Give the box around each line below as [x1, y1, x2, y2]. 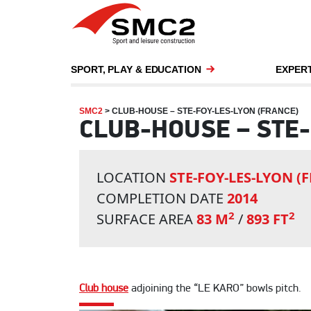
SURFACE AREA [96, 210, 196, 229]
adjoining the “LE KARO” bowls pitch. [128, 283, 301, 295]
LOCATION [96, 168, 169, 187]
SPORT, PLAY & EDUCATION [71, 64, 201, 76]
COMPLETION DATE [96, 189, 227, 208]
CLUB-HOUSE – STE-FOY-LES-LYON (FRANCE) [112, 106, 299, 117]
